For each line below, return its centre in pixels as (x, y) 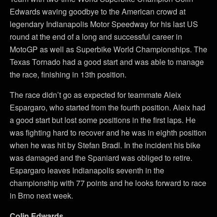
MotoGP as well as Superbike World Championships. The (108, 49)
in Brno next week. (41, 195)
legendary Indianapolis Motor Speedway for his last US (104, 24)
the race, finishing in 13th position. (68, 74)
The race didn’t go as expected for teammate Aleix (95, 94)
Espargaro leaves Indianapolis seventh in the (87, 170)
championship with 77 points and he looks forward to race (108, 183)
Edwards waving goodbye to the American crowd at (98, 11)
